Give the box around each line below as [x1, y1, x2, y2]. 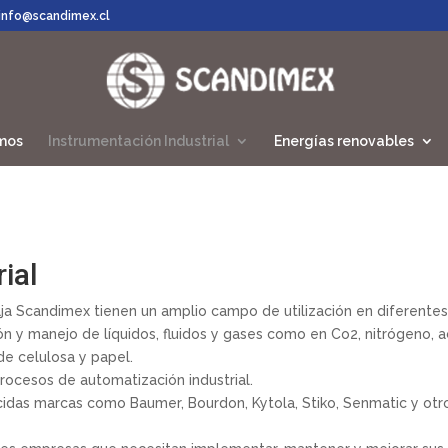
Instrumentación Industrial [48, 133, 229, 149]
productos [204, 12, 275, 28]
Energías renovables [274, 133, 414, 149]
